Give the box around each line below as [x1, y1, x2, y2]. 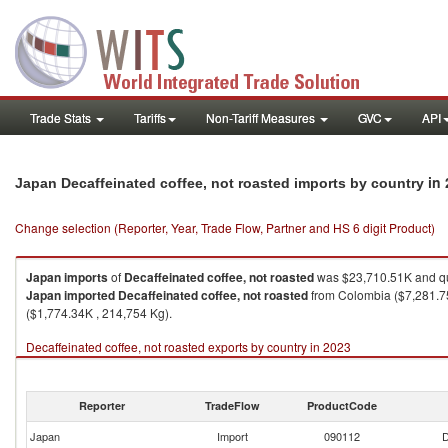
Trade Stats [30, 109, 94, 126]
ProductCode [307, 398, 377, 413]
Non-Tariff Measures [206, 109, 318, 126]
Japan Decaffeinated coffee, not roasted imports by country [15, 175, 428, 191]
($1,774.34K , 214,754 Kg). [26, 304, 172, 321]
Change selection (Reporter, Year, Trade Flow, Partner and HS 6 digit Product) [15, 219, 435, 236]
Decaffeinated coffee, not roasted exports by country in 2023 [26, 338, 351, 355]
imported [64, 286, 115, 304]
